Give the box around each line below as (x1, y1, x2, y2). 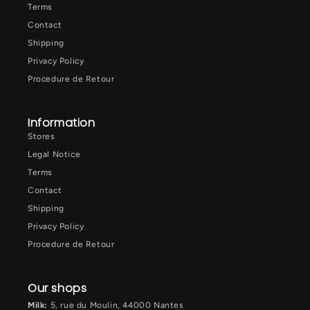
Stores (28, 131, 55, 141)
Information (28, 115, 95, 131)
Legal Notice (28, 149, 81, 159)
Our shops (28, 280, 87, 296)
